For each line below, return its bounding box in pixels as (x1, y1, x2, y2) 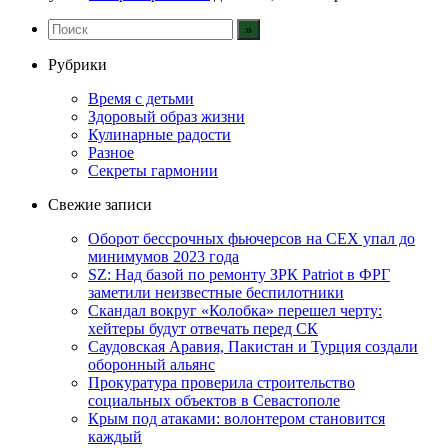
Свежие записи (48, 195, 152, 213)
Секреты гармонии (88, 161, 218, 179)
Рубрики (48, 55, 107, 73)
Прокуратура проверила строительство (88, 373, 355, 391)
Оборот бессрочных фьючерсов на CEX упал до (88, 229, 415, 247)
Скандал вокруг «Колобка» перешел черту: (88, 301, 382, 319)
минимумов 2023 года (88, 247, 239, 265)
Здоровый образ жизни (88, 107, 245, 125)
